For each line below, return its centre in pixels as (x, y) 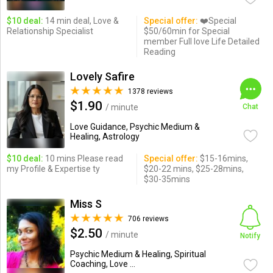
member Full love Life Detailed (201, 41)
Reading (159, 52)
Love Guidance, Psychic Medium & (135, 127)
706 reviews (148, 219)
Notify (250, 236)
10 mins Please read (83, 158)
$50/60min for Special (186, 31)
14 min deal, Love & (81, 21)
